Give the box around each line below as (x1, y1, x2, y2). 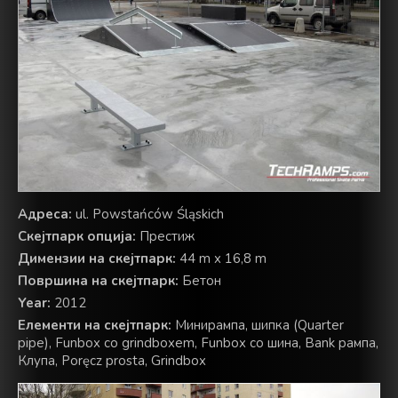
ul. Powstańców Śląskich (72, 205, 224, 224)
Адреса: (18, 205, 72, 224)
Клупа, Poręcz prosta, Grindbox (18, 352, 206, 370)
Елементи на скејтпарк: (18, 316, 171, 335)
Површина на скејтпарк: (18, 272, 179, 291)
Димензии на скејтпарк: (18, 250, 176, 268)
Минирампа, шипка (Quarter (171, 316, 344, 335)
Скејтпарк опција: (18, 227, 136, 246)
